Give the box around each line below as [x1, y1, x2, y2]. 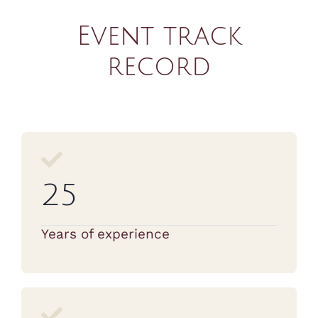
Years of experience [40, 226, 170, 243]
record [107, 53, 211, 82]
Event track [76, 22, 242, 51]
